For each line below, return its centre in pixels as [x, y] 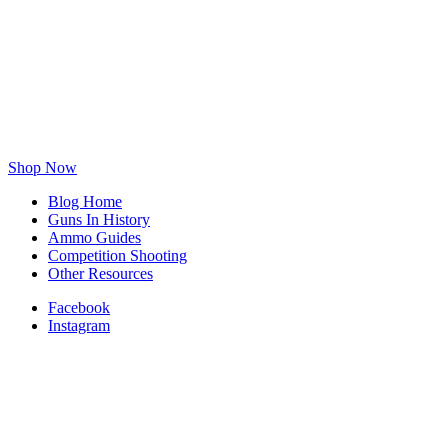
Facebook [79, 307]
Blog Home [85, 201]
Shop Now [42, 167]
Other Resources [100, 273]
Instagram [79, 325]
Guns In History [99, 219]
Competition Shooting [117, 255]
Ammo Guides [94, 237]
